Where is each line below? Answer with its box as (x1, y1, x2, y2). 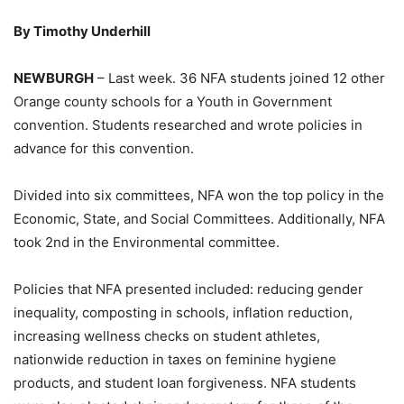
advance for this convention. (14, 140, 194, 157)
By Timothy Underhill (14, 23, 151, 40)
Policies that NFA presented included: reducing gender (14, 280, 363, 298)
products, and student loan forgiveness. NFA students (14, 374, 356, 391)
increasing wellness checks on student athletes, (14, 327, 320, 344)
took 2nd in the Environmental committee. (14, 234, 280, 251)
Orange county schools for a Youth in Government (14, 93, 332, 110)
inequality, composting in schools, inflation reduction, (14, 304, 353, 321)
